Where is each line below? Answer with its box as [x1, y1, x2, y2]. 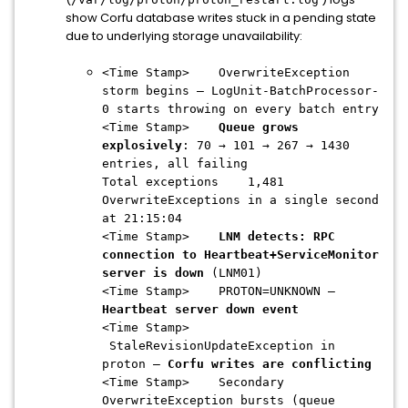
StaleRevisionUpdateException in [102, 339, 335, 352]
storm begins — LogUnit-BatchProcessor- [102, 84, 379, 97]
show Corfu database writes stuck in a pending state [66, 9, 376, 26]
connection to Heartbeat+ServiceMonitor [102, 248, 379, 261]
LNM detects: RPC [219, 229, 335, 243]
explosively [102, 138, 182, 152]
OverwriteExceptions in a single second [102, 193, 379, 207]
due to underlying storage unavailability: [66, 27, 302, 45]
